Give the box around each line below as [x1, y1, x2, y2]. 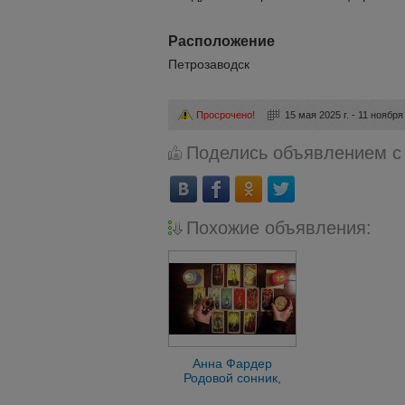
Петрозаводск [168, 57, 250, 71]
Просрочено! [196, 109, 256, 121]
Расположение [168, 33, 275, 49]
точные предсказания [168, 385, 297, 400]
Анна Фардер [193, 356, 272, 372]
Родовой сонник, [184, 371, 281, 386]
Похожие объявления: [186, 218, 372, 239]
